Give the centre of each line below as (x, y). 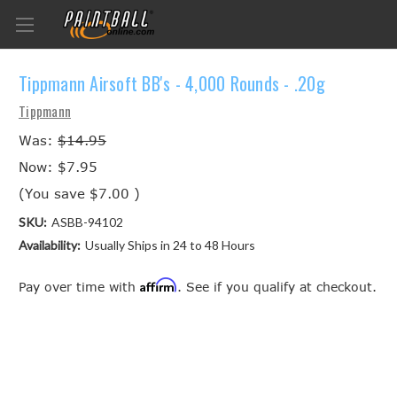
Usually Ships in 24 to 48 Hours (170, 245)
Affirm (159, 284)
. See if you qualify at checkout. (277, 286)
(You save (52, 193)
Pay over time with (79, 286)
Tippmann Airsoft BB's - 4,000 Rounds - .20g (172, 84)
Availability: (50, 245)
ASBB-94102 (87, 222)
